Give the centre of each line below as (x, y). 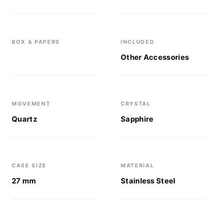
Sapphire (137, 119)
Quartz (25, 119)
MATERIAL (137, 165)
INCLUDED (138, 42)
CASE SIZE (29, 165)
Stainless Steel (148, 181)
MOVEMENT (31, 104)
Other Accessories (155, 57)
